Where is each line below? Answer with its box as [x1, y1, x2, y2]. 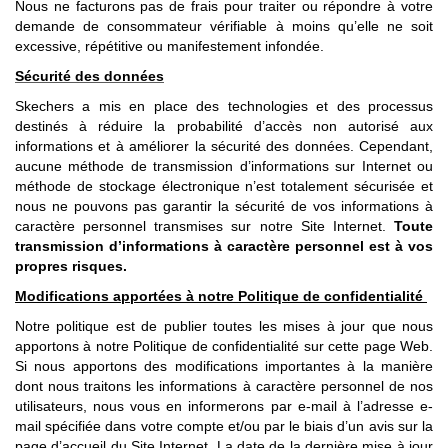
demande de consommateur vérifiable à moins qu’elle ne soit [15, 18, 433, 34]
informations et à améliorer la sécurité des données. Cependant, [15, 138, 433, 154]
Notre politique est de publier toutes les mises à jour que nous [15, 318, 433, 334]
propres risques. [15, 258, 127, 274]
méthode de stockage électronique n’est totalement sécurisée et [15, 178, 433, 194]
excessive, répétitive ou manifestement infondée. [15, 38, 324, 54]
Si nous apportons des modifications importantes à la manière [15, 358, 433, 374]
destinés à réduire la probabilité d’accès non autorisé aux [15, 118, 433, 134]
